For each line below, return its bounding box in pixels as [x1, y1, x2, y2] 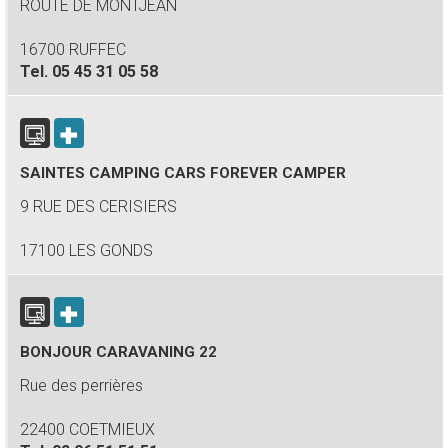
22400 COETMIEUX [20, 420, 155, 439]
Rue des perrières [20, 376, 143, 395]
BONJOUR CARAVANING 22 [20, 343, 217, 361]
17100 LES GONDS [20, 241, 153, 260]
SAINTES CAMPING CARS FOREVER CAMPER [20, 164, 346, 182]
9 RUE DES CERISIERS [20, 197, 177, 216]
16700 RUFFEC [20, 40, 126, 59]
